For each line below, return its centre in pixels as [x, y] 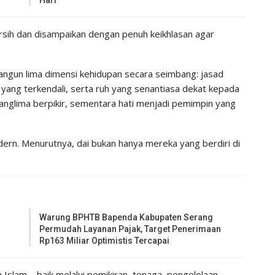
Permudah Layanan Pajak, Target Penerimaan [130, 229]
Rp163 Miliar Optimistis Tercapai [105, 240]
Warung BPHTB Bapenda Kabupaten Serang [126, 217]
